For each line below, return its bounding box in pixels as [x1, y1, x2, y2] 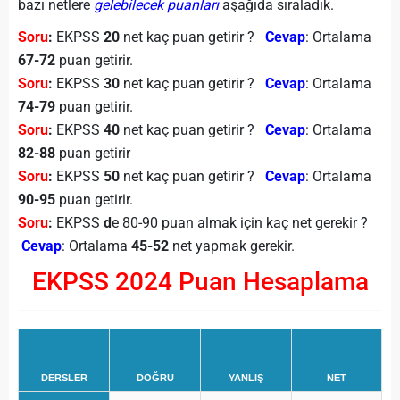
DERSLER [40, 372, 87, 383]
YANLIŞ [229, 372, 263, 383]
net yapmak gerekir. [169, 237, 295, 254]
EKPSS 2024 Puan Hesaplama [31, 267, 369, 296]
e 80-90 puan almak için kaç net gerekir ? [112, 214, 371, 231]
